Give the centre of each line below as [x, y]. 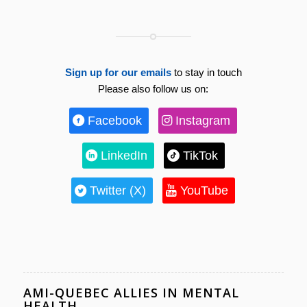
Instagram [203, 121]
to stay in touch [206, 72]
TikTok [200, 156]
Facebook [115, 121]
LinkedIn [124, 156]
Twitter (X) [118, 191]
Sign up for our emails [118, 72]
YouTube [205, 191]
